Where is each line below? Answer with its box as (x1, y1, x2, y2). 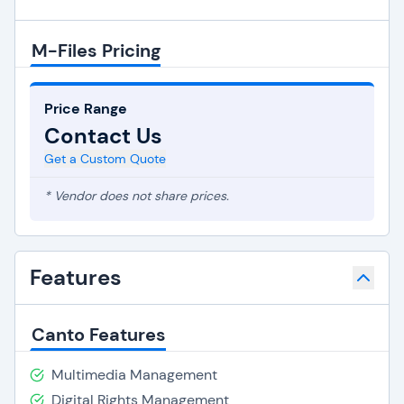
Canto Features (32, 323, 166, 346)
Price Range (44, 99, 127, 118)
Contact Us (44, 122, 162, 150)
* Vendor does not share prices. (44, 188, 229, 204)
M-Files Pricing (32, 39, 161, 62)
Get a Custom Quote (44, 151, 166, 167)
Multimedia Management (51, 365, 217, 384)
